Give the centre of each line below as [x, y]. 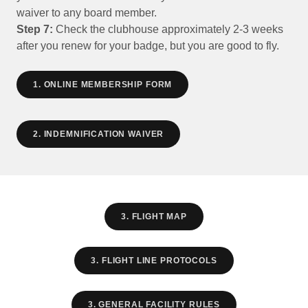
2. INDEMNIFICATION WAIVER [99, 134]
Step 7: [35, 29]
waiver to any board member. [87, 13]
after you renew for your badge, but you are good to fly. [148, 46]
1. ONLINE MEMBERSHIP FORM [103, 85]
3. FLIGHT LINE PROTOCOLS [154, 261]
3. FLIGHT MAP [154, 217]
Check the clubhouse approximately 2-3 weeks [168, 29]
